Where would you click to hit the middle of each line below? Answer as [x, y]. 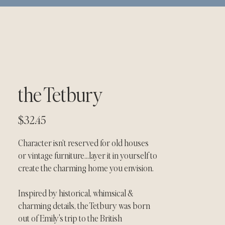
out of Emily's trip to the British [71, 218]
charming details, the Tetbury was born [85, 205]
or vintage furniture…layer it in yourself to [88, 155]
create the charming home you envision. [86, 167]
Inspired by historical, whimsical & [76, 193]
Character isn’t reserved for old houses [84, 142]
